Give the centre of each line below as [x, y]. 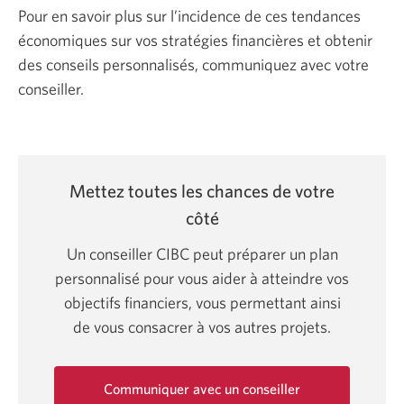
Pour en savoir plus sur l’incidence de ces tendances [189, 15]
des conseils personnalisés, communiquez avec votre [193, 64]
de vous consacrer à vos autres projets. [202, 326]
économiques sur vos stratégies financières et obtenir [195, 40]
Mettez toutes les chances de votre [202, 190]
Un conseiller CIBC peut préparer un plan [202, 253]
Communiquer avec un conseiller [202, 388]
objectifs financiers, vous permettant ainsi [202, 302]
